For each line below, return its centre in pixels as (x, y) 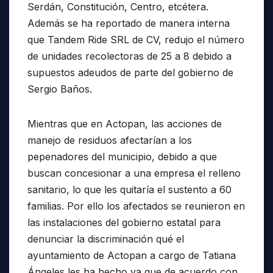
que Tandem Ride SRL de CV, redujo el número (136, 40)
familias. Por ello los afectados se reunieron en (136, 206)
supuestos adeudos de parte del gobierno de (130, 73)
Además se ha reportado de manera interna (129, 23)
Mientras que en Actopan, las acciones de (125, 124)
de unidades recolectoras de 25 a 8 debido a (129, 56)
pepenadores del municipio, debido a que (122, 157)
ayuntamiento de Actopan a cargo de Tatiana (132, 256)
